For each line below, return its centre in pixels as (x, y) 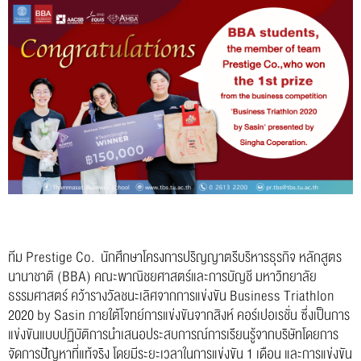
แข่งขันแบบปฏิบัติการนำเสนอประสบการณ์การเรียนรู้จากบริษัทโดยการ (173, 334)
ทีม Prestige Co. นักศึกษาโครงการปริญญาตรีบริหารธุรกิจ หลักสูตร (175, 257)
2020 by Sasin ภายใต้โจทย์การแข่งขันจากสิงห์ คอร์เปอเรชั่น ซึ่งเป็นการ (179, 315)
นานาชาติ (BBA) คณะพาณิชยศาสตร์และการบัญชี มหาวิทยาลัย (162, 276)
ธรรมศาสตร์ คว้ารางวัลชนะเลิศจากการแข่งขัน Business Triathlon (171, 296)
